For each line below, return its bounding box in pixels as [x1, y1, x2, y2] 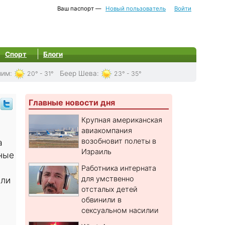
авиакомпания [81, 126, 133, 135]
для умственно [81, 174, 135, 183]
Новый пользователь [105, 5, 166, 12]
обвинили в [81, 195, 122, 204]
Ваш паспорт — [56, 5, 103, 12]
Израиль [81, 147, 112, 156]
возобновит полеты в [81, 137, 157, 146]
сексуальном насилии [81, 206, 159, 215]
